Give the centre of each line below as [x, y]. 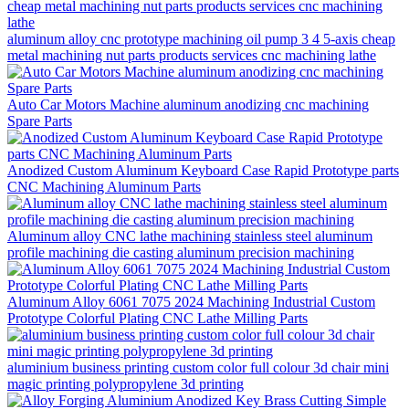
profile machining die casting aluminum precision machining [181, 252]
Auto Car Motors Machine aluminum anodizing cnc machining [188, 104]
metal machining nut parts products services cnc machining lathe [192, 55]
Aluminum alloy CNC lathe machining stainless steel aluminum [190, 236]
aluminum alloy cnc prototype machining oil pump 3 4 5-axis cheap [201, 38]
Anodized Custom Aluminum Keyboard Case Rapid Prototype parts [203, 170]
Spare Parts [40, 121]
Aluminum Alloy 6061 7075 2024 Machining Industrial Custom [191, 301]
